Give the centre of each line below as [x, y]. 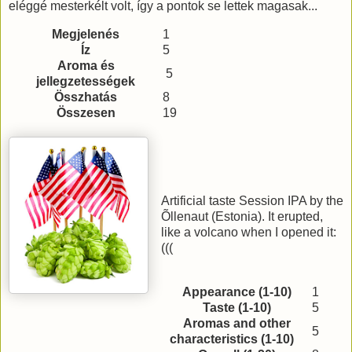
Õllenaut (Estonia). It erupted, [242, 217]
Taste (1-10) [236, 308]
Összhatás [86, 97]
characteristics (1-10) [236, 339]
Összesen [86, 113]
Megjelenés [86, 35]
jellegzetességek [86, 82]
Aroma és [86, 66]
